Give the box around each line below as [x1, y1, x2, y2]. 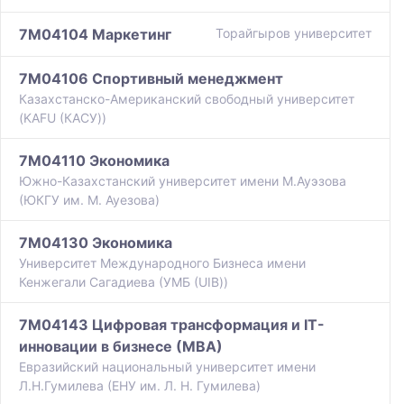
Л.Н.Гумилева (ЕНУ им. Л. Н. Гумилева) [19, 378, 261, 394]
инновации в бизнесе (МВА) [19, 337, 223, 356]
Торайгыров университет [216, 25, 372, 41]
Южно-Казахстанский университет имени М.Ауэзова [19, 173, 346, 189]
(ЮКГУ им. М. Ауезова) [19, 192, 160, 208]
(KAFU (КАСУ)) [19, 110, 106, 126]
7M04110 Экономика [19, 151, 170, 170]
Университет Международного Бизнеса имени [19, 255, 306, 271]
